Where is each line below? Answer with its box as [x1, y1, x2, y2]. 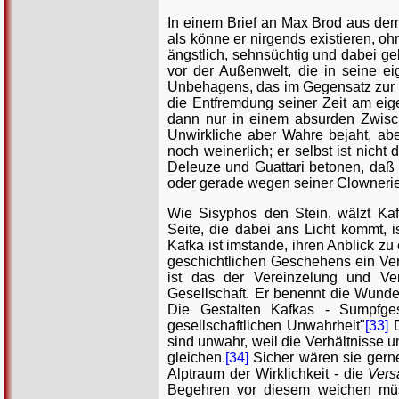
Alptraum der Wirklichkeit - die [167, 366, 369, 382]
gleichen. [167, 350, 225, 366]
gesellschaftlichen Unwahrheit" [167, 318, 366, 334]
